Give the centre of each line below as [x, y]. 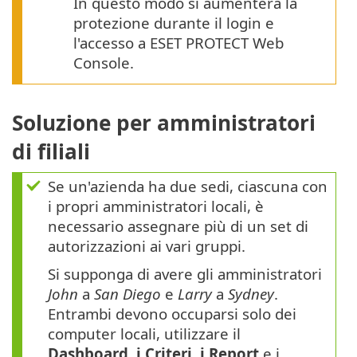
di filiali [51, 152]
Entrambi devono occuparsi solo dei [172, 314]
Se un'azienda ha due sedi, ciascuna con [188, 186]
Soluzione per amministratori [164, 123]
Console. [104, 62]
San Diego [127, 294]
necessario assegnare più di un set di [178, 226]
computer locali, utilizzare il [144, 334]
